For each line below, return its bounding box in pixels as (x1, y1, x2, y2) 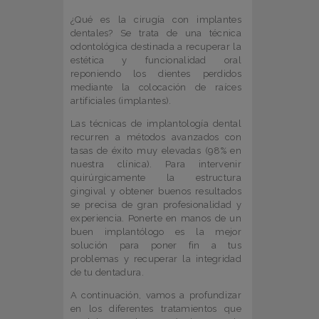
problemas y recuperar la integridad (70, 253, 241, 265)
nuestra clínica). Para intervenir (70, 159, 241, 170)
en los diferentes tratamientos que (70, 303, 241, 315)
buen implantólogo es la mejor (70, 226, 241, 238)
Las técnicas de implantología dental (70, 118, 241, 130)
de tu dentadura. (70, 267, 144, 278)
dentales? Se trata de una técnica (70, 28, 241, 39)
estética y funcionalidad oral (70, 55, 241, 66)
